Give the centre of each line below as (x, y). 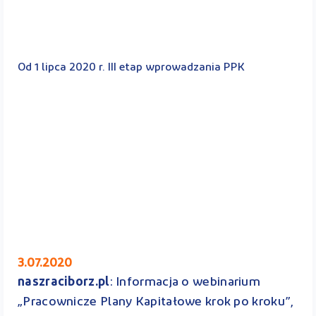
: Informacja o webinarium (185, 282)
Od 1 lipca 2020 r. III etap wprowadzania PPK (131, 68)
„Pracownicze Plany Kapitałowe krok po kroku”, (156, 302)
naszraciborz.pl (64, 282)
